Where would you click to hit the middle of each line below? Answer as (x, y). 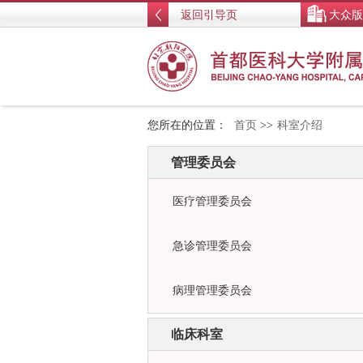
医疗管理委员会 (212, 201)
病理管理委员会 (212, 290)
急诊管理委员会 (212, 246)
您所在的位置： (189, 125)
